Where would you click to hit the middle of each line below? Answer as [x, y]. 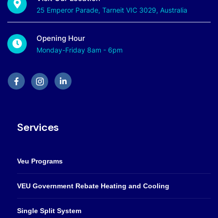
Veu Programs [40, 161]
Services [38, 127]
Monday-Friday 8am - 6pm [80, 50]
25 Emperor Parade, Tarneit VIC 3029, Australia [112, 10]
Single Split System [49, 210]
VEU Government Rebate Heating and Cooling [93, 186]
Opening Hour [61, 38]
